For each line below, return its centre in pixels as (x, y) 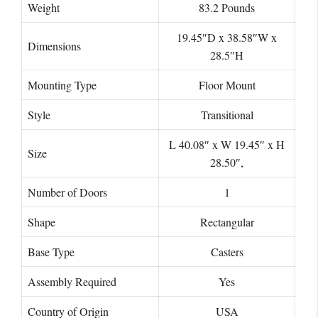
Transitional (227, 114)
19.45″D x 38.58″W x (227, 37)
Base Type (51, 251)
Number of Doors (67, 192)
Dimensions (54, 45)
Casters (227, 251)
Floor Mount (227, 84)
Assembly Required (72, 281)
